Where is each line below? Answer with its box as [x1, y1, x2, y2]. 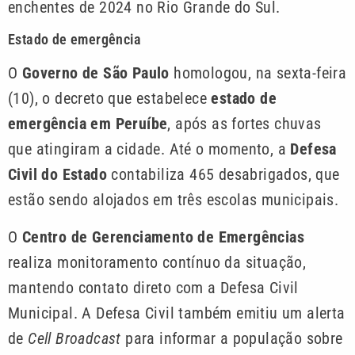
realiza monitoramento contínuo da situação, [8, 252, 307, 272]
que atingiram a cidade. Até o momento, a [8, 139, 291, 159]
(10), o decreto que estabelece [8, 89, 207, 109]
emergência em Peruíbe [8, 114, 168, 134]
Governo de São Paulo [21, 63, 174, 83]
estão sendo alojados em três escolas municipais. [8, 190, 339, 210]
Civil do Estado [8, 165, 108, 185]
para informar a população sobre [125, 328, 343, 348]
